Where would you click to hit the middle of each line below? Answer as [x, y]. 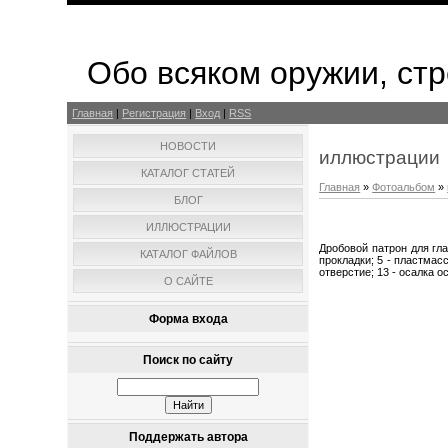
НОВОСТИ [188, 146]
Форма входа [188, 319]
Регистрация [154, 113]
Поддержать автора [188, 437]
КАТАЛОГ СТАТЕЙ [188, 173]
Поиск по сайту [188, 360]
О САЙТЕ [188, 281]
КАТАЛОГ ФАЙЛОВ [188, 254]
